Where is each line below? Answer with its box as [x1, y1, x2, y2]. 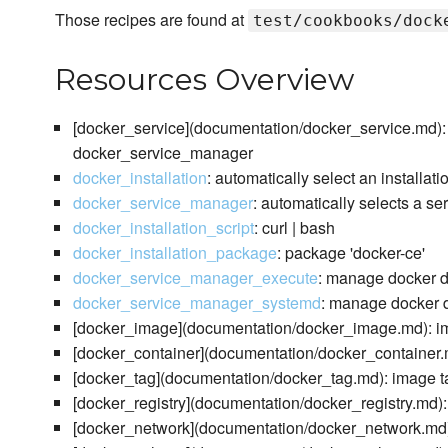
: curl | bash [253, 216, 335, 240]
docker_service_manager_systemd [72, 291, 321, 315]
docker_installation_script [72, 216, 254, 240]
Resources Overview [55, 61, 354, 99]
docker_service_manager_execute [72, 266, 318, 290]
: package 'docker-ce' [276, 241, 425, 265]
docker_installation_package [72, 241, 277, 265]
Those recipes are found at [55, 8, 248, 32]
